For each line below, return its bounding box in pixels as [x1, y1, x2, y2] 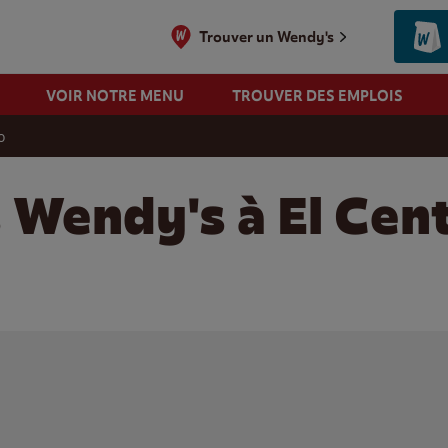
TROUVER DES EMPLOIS [231, 86, 403, 105]
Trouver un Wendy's [199, 27, 335, 46]
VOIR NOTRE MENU [45, 86, 184, 105]
